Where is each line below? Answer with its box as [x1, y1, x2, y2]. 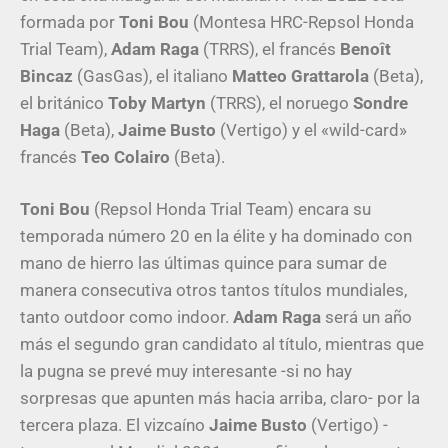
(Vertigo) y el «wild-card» [216, 119, 407, 140]
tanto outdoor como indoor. [20, 307, 233, 328]
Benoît [340, 38, 391, 59]
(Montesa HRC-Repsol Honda [189, 11, 414, 32]
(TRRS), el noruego [206, 92, 353, 113]
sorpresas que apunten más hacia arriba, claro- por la [20, 388, 420, 409]
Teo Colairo [81, 146, 170, 167]
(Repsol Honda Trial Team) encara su [90, 199, 371, 220]
